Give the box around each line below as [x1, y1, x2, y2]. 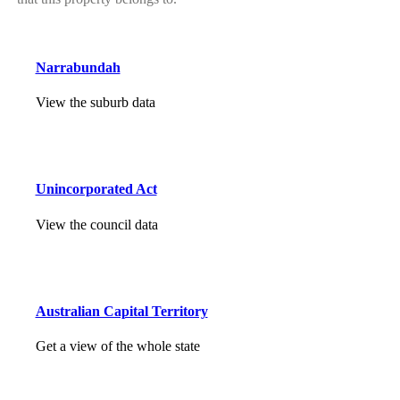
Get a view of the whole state [35, 338, 200, 354]
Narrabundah [35, 59, 121, 75]
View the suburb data [35, 94, 155, 110]
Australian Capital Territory [35, 303, 208, 319]
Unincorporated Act [35, 181, 157, 197]
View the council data [35, 216, 158, 232]
